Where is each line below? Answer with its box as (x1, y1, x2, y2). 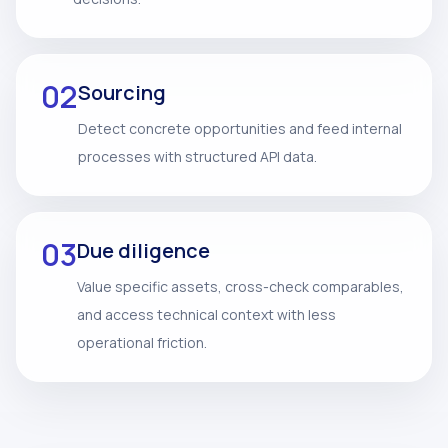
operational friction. (77, 333, 207, 352)
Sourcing (78, 79, 166, 106)
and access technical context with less (77, 305, 336, 324)
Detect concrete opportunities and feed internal (78, 119, 402, 138)
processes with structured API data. (78, 147, 317, 166)
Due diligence (77, 237, 210, 264)
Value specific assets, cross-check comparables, (77, 277, 404, 296)
